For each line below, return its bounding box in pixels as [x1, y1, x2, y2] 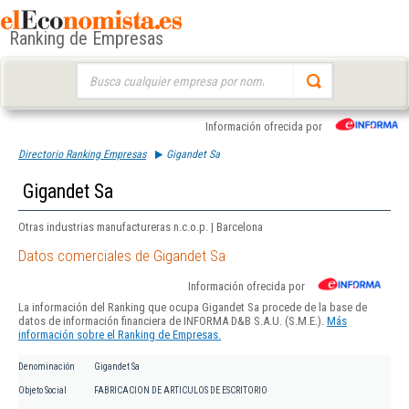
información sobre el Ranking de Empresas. [18, 328, 221, 342]
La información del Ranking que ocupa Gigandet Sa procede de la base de [18, 300, 367, 315]
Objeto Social [18, 385, 67, 396]
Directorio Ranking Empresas [18, 148, 146, 161]
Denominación [18, 362, 75, 372]
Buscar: [75, 64, 110, 78]
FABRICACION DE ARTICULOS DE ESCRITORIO [94, 385, 267, 396]
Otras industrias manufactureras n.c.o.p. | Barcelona [18, 220, 263, 234]
